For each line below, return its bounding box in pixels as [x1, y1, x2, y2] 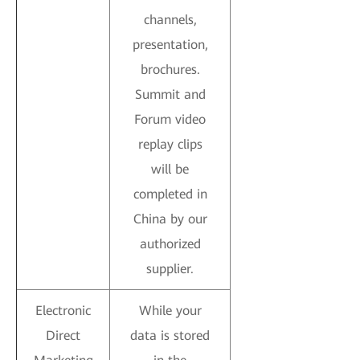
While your [138, 303, 202, 318]
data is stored [130, 328, 210, 343]
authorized [139, 236, 201, 252]
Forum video [134, 112, 206, 127]
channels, [143, 12, 197, 27]
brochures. [140, 62, 200, 77]
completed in [133, 186, 207, 202]
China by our [133, 211, 207, 227]
